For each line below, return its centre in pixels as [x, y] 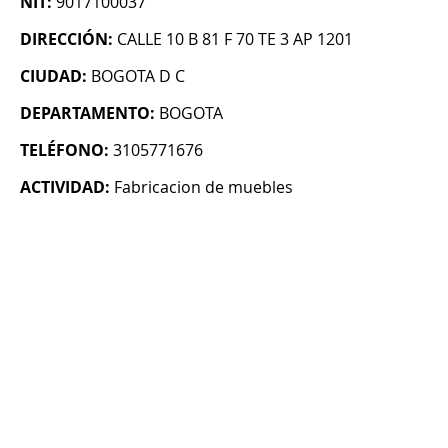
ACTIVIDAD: [65, 187]
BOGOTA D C [138, 76]
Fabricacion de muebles [203, 187]
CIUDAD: [53, 76]
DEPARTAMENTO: [87, 113]
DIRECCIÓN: [66, 39]
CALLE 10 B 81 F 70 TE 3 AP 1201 [235, 39]
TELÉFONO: [64, 150]
